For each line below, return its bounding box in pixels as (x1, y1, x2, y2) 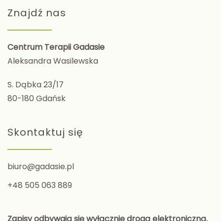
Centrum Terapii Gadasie (7, 41, 105, 53)
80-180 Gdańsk (7, 92, 66, 104)
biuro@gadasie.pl (7, 160, 74, 172)
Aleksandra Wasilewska (7, 55, 98, 67)
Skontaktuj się (7, 125, 83, 139)
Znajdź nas (7, 5, 66, 20)
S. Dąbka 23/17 (7, 78, 64, 90)
